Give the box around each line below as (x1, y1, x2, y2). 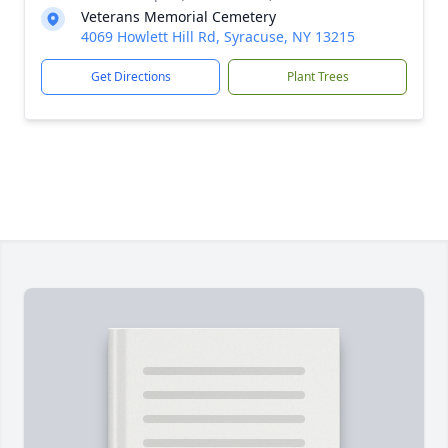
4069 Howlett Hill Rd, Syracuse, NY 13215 (81, 27, 355, 46)
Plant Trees (286, 68, 349, 85)
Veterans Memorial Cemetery (81, 7, 276, 26)
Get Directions (90, 68, 171, 85)
